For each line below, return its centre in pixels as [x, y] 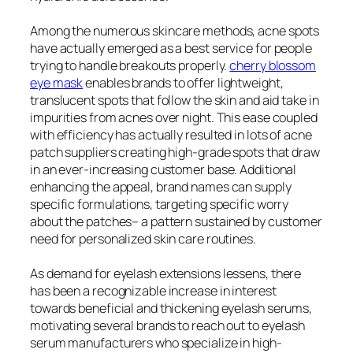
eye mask [57, 82]
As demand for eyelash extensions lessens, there [166, 273]
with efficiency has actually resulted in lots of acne [171, 134]
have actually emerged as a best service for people [171, 48]
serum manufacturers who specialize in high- [156, 342]
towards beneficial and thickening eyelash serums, [171, 308]
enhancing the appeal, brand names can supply [161, 186]
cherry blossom [273, 65]
